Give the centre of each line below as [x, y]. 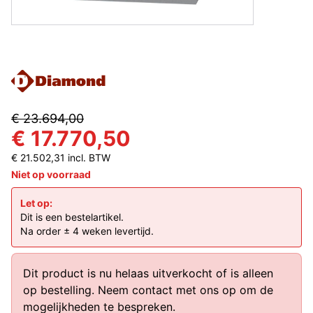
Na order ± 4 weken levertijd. [87, 231]
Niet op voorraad [51, 174]
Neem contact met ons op [167, 290]
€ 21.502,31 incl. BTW [61, 157]
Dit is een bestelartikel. [72, 217]
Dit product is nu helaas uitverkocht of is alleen [148, 273]
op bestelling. [60, 290]
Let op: [36, 203]
